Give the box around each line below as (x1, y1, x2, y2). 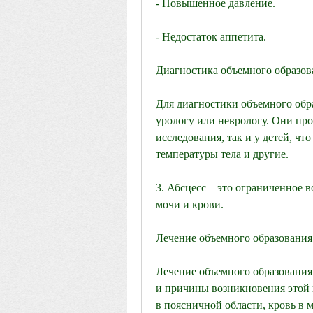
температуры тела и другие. (156, 148, 289, 161)
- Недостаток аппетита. (156, 31, 266, 43)
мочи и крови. (156, 198, 224, 211)
